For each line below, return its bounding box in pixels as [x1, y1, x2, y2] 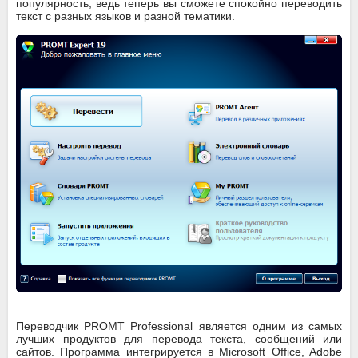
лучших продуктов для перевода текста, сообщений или [16, 332, 342, 346]
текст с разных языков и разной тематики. [16, 10, 235, 22]
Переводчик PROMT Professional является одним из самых [16, 320, 342, 333]
